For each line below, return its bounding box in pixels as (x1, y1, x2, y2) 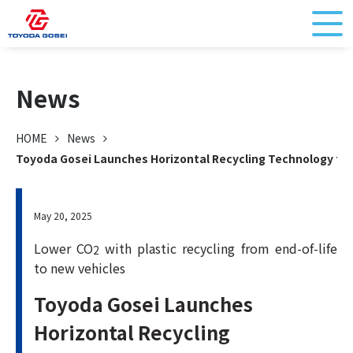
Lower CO (34, 239, 94, 258)
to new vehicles (34, 258, 125, 277)
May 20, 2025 (34, 209, 92, 222)
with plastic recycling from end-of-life (98, 239, 338, 258)
